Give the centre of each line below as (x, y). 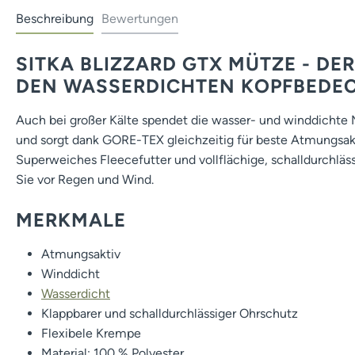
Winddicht (71, 273)
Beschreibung (55, 18)
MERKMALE (71, 219)
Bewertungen (140, 18)
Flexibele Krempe (91, 333)
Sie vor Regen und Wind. (85, 179)
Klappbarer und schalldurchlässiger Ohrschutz (170, 313)
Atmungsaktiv (81, 254)
